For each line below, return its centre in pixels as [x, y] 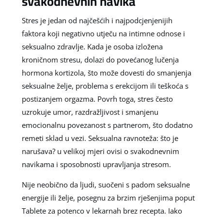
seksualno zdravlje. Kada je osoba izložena [92, 46]
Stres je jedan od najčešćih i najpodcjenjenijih [97, 20]
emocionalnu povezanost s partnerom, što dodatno [107, 125]
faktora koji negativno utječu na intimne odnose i [103, 33]
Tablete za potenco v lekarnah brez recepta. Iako [102, 210]
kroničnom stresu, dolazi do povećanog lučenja [100, 59]
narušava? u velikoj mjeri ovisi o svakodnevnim [100, 151]
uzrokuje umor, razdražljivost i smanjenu [90, 112]
